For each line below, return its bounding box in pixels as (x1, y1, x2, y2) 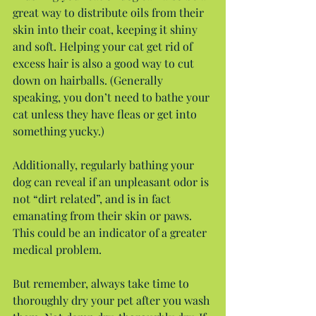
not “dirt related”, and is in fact (13, 190, 174, 206)
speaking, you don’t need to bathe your (13, 89, 212, 104)
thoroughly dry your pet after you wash (13, 292, 212, 308)
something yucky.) (13, 123, 104, 138)
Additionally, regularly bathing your (13, 157, 197, 172)
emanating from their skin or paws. (13, 207, 195, 223)
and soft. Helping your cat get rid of (13, 38, 195, 54)
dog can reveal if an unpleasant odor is (13, 174, 212, 189)
